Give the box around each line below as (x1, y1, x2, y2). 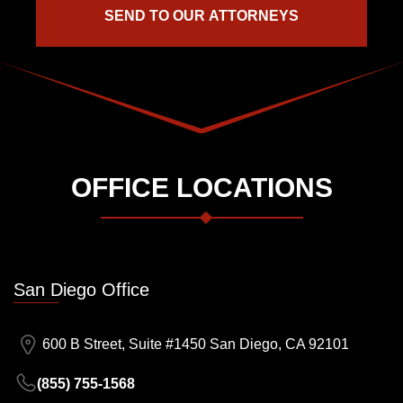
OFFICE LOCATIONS (70, 173, 333, 203)
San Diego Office (13, 280, 149, 300)
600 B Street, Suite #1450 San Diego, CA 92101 (42, 336, 349, 353)
